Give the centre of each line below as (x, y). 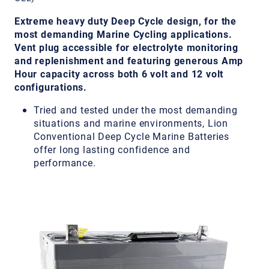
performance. (65, 162)
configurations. (51, 87)
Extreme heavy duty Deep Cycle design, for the (125, 21)
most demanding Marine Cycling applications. (123, 34)
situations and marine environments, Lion (131, 123)
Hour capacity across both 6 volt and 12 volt (119, 74)
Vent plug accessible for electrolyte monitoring (126, 47)
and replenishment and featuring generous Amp (129, 60)
